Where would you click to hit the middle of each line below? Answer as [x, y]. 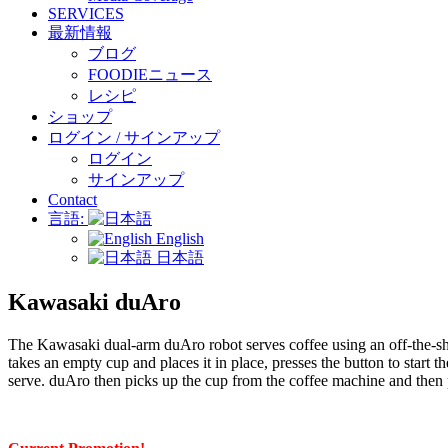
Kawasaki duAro [94, 302]
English [178, 239]
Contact [72, 200]
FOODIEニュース [150, 75]
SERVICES [86, 14]
